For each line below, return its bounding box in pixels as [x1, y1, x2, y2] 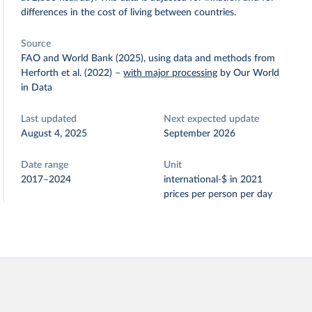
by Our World [220, 68, 280, 78]
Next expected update [164, 114, 260, 124]
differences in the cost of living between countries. [21, 8, 237, 17]
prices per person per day [164, 189, 273, 199]
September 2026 [164, 129, 236, 139]
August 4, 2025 [21, 129, 88, 139]
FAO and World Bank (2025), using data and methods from [21, 54, 276, 63]
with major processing [123, 68, 218, 78]
